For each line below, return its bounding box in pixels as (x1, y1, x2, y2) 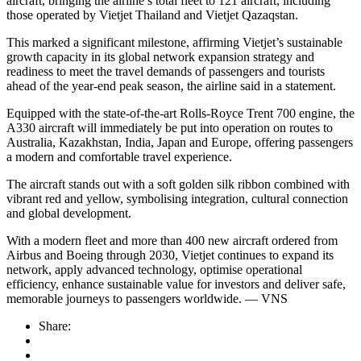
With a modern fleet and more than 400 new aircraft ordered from (6, 234, 338, 248)
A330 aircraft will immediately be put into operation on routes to (6, 121, 333, 135)
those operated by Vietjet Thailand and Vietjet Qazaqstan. (6, 8, 298, 23)
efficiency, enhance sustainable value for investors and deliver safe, (6, 277, 346, 292)
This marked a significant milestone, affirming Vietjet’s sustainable (6, 35, 342, 50)
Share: (39, 319, 71, 334)
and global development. (6, 206, 131, 221)
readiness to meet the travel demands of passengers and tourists (6, 64, 325, 79)
